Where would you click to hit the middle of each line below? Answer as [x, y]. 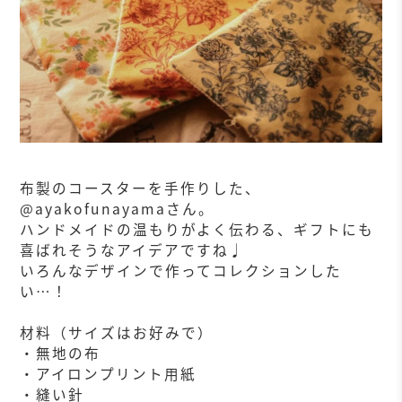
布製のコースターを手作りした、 [141, 188]
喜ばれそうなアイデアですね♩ [133, 249]
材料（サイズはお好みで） [117, 332]
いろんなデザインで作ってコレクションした [181, 270]
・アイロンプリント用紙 [109, 373]
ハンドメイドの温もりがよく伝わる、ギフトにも [197, 229]
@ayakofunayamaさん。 [118, 208]
